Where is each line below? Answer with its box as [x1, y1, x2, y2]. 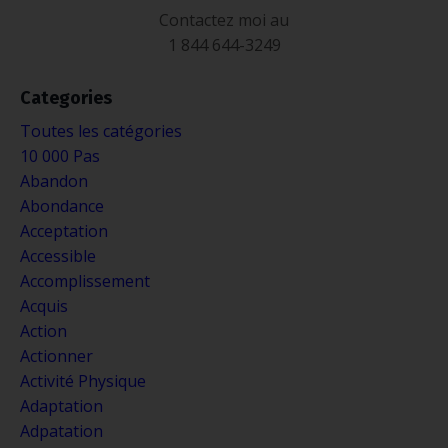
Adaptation [20, 394, 103, 417]
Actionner [20, 344, 93, 367]
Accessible [20, 244, 96, 267]
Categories [20, 86, 112, 109]
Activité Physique [20, 369, 146, 392]
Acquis [20, 294, 68, 317]
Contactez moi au [159, 8, 289, 31]
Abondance [20, 194, 104, 217]
